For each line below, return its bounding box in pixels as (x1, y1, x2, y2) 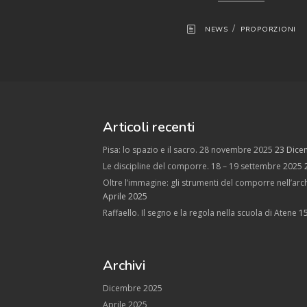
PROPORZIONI (240, 24, 297, 34)
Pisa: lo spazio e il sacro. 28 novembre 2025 (103, 143, 273, 156)
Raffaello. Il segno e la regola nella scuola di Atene (103, 206, 297, 219)
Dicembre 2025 (103, 282, 162, 294)
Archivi (103, 256, 145, 275)
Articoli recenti (103, 117, 195, 136)
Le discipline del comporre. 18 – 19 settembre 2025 (103, 160, 302, 172)
